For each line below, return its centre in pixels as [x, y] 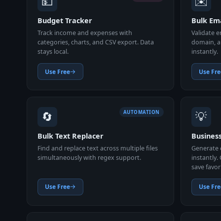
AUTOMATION [141, 112]
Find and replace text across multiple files [97, 148]
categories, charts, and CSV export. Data [95, 42]
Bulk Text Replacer [70, 136]
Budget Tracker [65, 21]
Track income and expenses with [85, 33]
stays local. [53, 51]
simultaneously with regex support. [89, 157]
